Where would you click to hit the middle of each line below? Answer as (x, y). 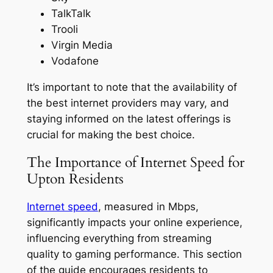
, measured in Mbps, (148, 207)
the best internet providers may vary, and (128, 103)
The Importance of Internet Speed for (135, 162)
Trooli (64, 29)
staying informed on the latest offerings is (129, 119)
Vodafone (75, 61)
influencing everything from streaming (119, 239)
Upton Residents (75, 179)
